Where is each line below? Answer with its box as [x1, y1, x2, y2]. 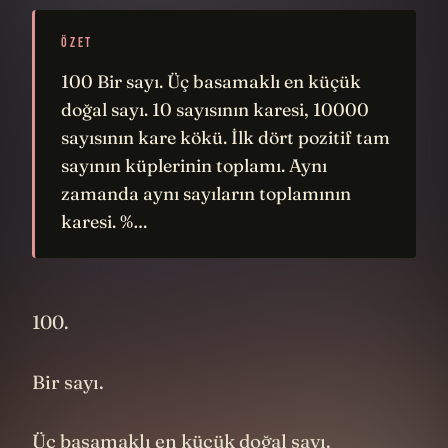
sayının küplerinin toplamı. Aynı [61, 154, 327, 177]
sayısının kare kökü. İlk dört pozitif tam [61, 126, 390, 149]
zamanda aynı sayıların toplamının [61, 182, 351, 205]
